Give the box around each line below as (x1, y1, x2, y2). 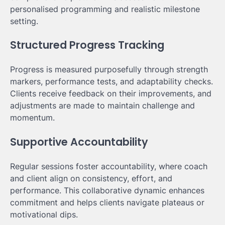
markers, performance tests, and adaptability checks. (10, 76, 213, 87)
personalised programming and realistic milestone (10, 4, 200, 14)
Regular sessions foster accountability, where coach (10, 161, 207, 171)
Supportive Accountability (10, 134, 148, 149)
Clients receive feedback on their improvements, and (10, 88, 211, 99)
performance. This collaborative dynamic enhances (10, 185, 204, 195)
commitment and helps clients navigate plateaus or (10, 197, 204, 207)
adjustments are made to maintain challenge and (10, 100, 195, 111)
